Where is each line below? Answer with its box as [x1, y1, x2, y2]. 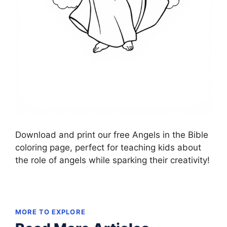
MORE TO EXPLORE [15, 207, 86, 216]
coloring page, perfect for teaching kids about [15, 142, 201, 153]
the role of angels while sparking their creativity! [15, 155, 210, 165]
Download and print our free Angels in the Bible [15, 129, 208, 140]
